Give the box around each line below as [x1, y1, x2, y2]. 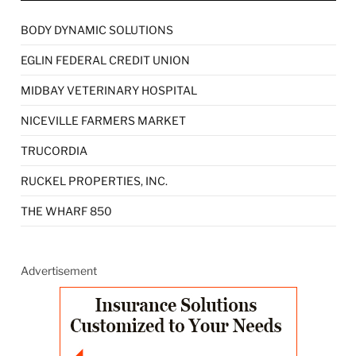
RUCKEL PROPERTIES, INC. [21, 173, 168, 188]
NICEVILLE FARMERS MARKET [21, 113, 186, 127]
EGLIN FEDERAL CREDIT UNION [21, 52, 190, 67]
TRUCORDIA [21, 143, 87, 157]
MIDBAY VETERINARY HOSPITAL [21, 83, 197, 97]
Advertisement [21, 263, 97, 277]
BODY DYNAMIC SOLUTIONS [21, 22, 173, 37]
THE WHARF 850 [21, 203, 112, 218]
